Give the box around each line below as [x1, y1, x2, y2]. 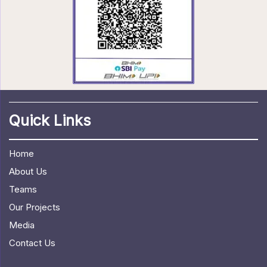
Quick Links [9, 111, 91, 129]
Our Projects [9, 201, 60, 213]
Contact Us [9, 237, 55, 249]
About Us [9, 165, 47, 177]
